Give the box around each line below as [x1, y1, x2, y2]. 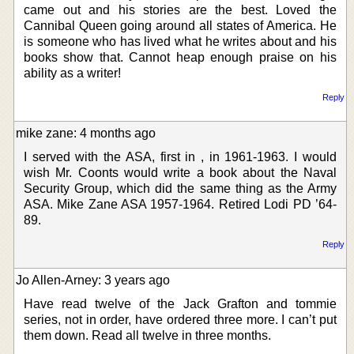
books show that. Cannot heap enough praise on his [24, 50, 337, 64]
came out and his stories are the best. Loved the [24, 2, 337, 17]
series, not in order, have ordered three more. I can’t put [24, 312, 337, 326]
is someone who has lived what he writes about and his [24, 34, 337, 48]
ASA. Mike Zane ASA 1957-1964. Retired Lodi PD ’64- [24, 197, 337, 211]
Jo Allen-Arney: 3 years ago [16, 273, 170, 287]
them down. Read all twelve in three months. [24, 328, 271, 342]
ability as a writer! [24, 66, 121, 80]
